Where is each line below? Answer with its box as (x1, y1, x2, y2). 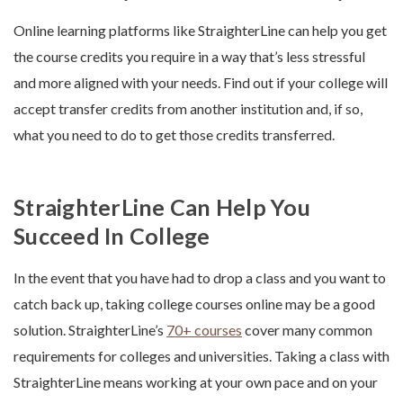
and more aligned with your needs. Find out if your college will (13, 74, 388, 92)
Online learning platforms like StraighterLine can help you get (13, 22, 387, 40)
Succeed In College (13, 222, 210, 250)
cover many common (242, 321, 372, 339)
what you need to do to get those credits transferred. (13, 126, 335, 144)
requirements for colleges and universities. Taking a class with (13, 347, 390, 365)
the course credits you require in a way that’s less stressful (13, 48, 365, 66)
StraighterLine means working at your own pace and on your (13, 373, 378, 391)
